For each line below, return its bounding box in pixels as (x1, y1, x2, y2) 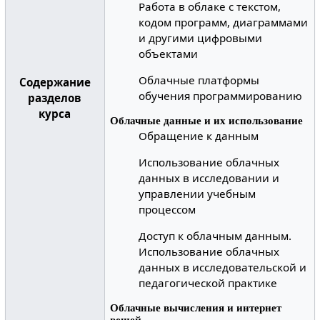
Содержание (19, 75, 91, 90)
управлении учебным (139, 186, 256, 201)
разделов (28, 91, 82, 106)
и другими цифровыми (139, 30, 263, 45)
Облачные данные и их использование (110, 114, 304, 127)
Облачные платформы (139, 73, 260, 88)
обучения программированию (139, 89, 303, 104)
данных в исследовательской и (139, 260, 307, 275)
